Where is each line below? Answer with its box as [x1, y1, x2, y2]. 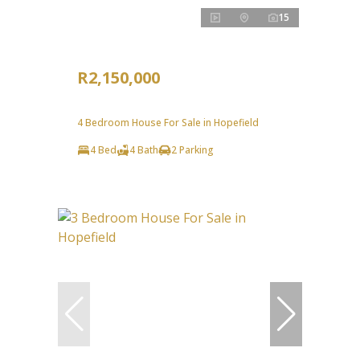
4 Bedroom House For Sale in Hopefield [77, 116, 259, 130]
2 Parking [171, 143, 214, 157]
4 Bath [129, 143, 158, 157]
